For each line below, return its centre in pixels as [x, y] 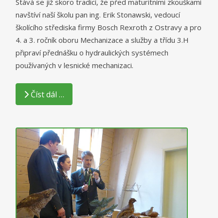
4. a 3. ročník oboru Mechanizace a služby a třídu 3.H [102, 40]
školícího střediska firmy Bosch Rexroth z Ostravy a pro [109, 27]
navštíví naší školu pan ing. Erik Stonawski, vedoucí [98, 15]
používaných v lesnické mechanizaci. [74, 65]
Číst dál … [47, 94]
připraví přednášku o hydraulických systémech [92, 53]
